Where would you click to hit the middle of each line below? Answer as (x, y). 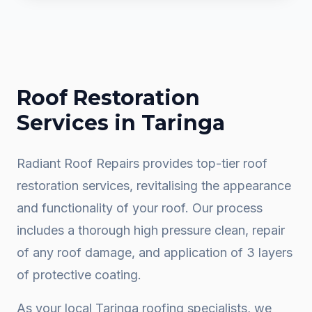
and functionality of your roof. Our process (140, 208)
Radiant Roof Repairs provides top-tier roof (142, 163)
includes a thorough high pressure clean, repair (151, 230)
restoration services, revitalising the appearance (154, 186)
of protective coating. (79, 275)
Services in (79, 123)
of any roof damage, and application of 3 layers (155, 252)
